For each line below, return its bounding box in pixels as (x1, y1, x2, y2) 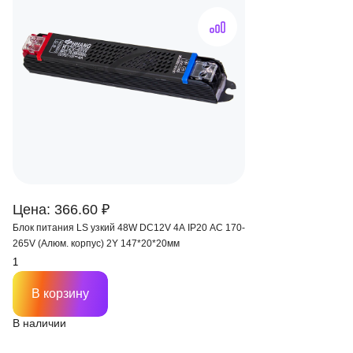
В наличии (13, 317, 66, 329)
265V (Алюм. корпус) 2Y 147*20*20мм (13, 238, 180, 249)
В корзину (32, 287, 89, 300)
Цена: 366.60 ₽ (13, 202, 110, 217)
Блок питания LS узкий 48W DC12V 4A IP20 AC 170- (13, 222, 245, 233)
